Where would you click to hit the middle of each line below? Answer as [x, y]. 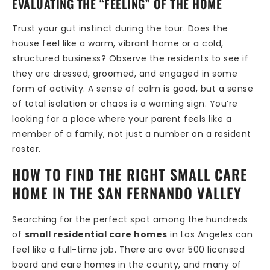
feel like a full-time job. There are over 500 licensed [128, 250]
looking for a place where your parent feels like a [122, 119]
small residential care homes [96, 235]
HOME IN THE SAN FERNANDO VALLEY [127, 193]
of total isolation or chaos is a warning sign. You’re [125, 104]
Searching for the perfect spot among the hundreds [130, 220]
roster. [27, 149]
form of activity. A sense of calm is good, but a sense [133, 89]
